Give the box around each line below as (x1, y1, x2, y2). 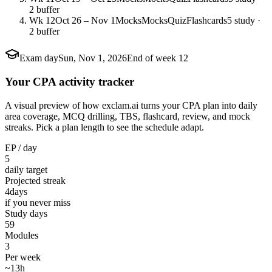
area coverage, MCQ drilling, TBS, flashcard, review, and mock (5, 110, 250, 121)
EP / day (5, 142, 37, 153)
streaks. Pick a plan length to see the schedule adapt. (5, 121, 204, 132)
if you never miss (5, 197, 70, 208)
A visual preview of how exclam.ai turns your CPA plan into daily (5, 100, 257, 110)
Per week (5, 251, 41, 262)
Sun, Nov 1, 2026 (58, 53, 127, 64)
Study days (5, 208, 47, 219)
